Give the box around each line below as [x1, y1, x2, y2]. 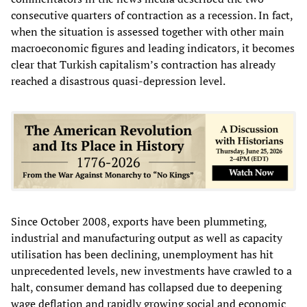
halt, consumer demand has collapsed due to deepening [11, 279, 282, 295]
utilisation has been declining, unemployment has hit [11, 246, 273, 262]
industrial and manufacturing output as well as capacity [11, 230, 282, 245]
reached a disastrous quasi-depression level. [11, 73, 225, 88]
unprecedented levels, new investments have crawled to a [11, 262, 292, 278]
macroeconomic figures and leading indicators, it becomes [11, 40, 295, 56]
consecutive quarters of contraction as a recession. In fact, [11, 7, 293, 23]
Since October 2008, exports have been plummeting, [11, 213, 267, 229]
